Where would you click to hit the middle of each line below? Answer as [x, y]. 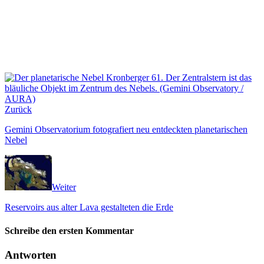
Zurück [18, 110]
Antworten [31, 255]
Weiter [64, 187]
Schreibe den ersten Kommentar [69, 230]
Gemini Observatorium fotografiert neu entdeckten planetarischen [126, 130]
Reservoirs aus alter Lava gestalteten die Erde [89, 207]
